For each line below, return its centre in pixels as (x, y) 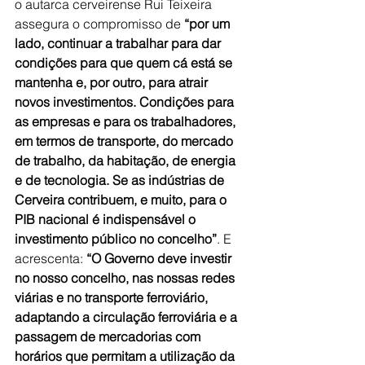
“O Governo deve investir (161, 258)
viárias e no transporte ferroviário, (113, 297)
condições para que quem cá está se (125, 62)
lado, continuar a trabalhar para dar (119, 43)
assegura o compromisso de (99, 23)
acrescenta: (51, 258)
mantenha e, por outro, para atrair (113, 82)
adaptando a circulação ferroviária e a (128, 317)
